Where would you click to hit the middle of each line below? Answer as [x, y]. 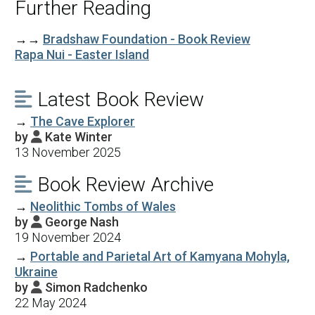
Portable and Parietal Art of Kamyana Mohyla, [160, 256]
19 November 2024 [68, 237]
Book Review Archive [123, 184]
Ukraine [36, 271]
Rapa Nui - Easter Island [82, 54]
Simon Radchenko [96, 287]
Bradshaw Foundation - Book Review [147, 39]
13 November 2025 [68, 152]
